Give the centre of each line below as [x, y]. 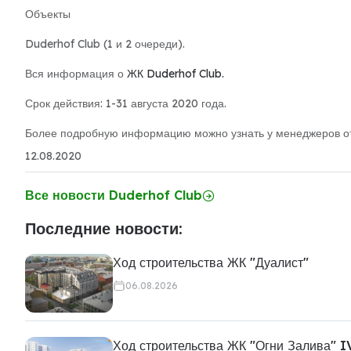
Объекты [48, 14]
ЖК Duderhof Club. [175, 74]
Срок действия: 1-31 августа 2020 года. [126, 103]
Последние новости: [104, 228]
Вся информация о [76, 74]
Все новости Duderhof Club [114, 195]
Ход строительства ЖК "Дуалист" [211, 262]
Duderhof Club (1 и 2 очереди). [105, 44]
